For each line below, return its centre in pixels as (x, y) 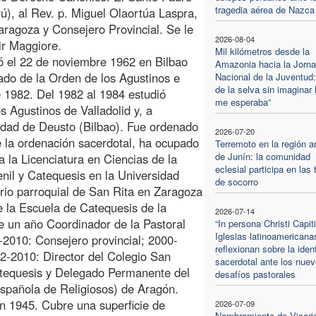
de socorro (236, 181)
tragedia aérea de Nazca (265, 9)
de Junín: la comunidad (262, 156)
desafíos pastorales (255, 274)
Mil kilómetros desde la (262, 51)
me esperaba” (243, 102)
